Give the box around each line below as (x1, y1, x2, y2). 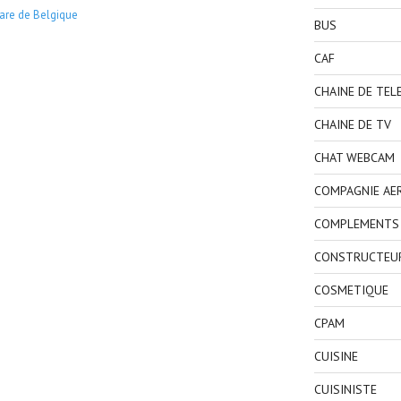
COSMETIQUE (313, 281, 388, 298)
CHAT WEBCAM (313, 149, 395, 166)
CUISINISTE (313, 380, 377, 397)
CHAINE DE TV (313, 115, 391, 132)
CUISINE (313, 347, 358, 364)
